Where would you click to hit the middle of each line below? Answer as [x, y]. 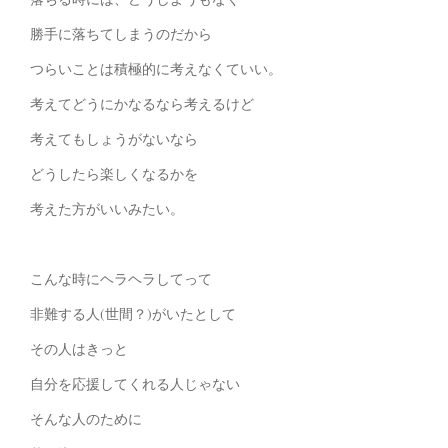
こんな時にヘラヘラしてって [121, 279]
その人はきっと [79, 349]
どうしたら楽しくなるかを [114, 174]
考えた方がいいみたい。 [107, 209]
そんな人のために [86, 419]
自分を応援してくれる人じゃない [135, 384]
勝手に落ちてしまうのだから [121, 34]
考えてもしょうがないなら [114, 139]
